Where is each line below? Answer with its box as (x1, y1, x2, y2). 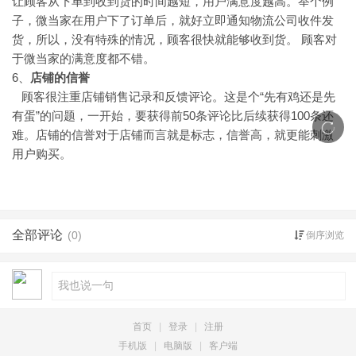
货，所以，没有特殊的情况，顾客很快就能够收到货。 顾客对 (12, 33, 337, 46)
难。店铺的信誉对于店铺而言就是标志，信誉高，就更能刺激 (12, 128, 334, 141)
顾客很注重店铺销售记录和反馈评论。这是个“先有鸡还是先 (12, 90, 335, 103)
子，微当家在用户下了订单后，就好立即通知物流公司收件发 (12, 14, 334, 27)
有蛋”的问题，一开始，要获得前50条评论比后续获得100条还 (12, 109, 334, 122)
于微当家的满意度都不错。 (12, 52, 155, 65)
